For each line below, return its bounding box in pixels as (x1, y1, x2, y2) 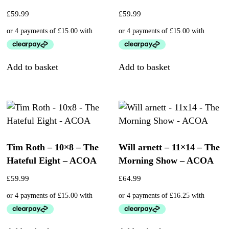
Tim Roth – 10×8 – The (7, 142, 99, 153)
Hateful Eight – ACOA (7, 155, 97, 166)
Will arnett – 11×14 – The (119, 142, 220, 153)
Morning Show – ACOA (119, 155, 214, 166)
